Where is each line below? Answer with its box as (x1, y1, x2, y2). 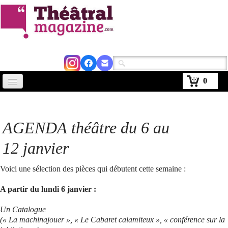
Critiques (9, 155, 41, 164)
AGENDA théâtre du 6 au (3, 119, 169, 137)
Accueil (9, 94, 34, 103)
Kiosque (9, 196, 37, 205)
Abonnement (9, 216, 55, 225)
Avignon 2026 (9, 135, 56, 144)
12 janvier (3, 139, 69, 157)
